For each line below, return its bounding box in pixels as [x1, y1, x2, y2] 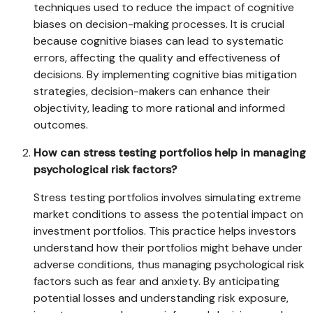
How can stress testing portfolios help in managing [34, 145, 306, 161]
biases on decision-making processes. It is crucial [34, 17, 284, 32]
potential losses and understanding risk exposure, [34, 291, 289, 306]
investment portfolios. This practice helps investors [34, 224, 296, 239]
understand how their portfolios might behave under [34, 240, 303, 256]
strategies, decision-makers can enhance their [34, 84, 270, 99]
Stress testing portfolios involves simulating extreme [34, 190, 301, 205]
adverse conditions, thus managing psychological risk [34, 257, 305, 272]
